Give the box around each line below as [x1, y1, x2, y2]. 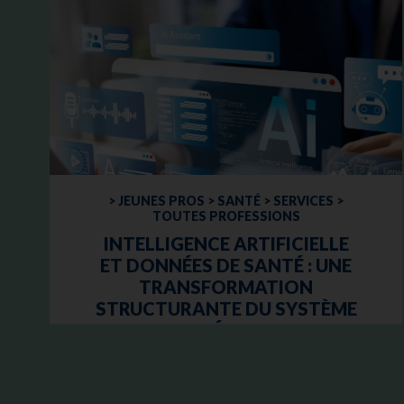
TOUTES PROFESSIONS [151, 207, 300, 224]
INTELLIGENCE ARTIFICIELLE [103, 232, 349, 254]
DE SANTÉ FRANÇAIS [134, 318, 317, 341]
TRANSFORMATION [139, 275, 314, 298]
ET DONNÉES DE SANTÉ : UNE [100, 253, 353, 276]
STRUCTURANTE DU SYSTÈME [95, 297, 357, 319]
